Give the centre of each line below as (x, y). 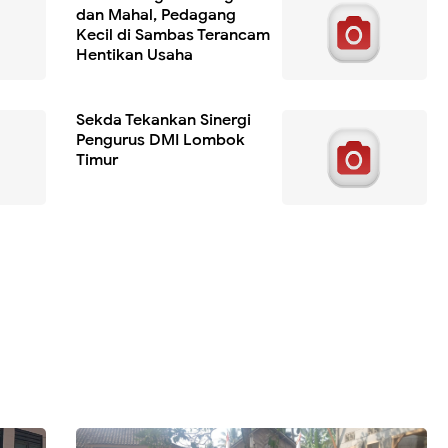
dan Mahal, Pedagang (155, 14)
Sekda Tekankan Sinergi (163, 119)
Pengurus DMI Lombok (160, 139)
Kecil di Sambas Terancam (172, 34)
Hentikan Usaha (134, 54)
